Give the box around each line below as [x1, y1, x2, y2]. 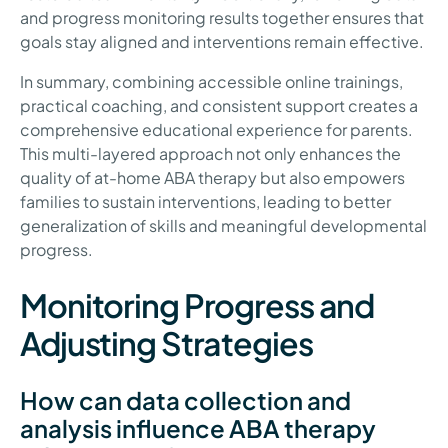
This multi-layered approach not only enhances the [20, 143, 401, 165]
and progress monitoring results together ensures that [20, 7, 424, 29]
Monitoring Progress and [20, 285, 375, 326]
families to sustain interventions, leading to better [20, 191, 391, 213]
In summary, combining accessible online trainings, [20, 71, 403, 93]
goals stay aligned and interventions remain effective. [20, 31, 424, 53]
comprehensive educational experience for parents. [20, 119, 413, 141]
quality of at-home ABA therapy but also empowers [20, 167, 405, 189]
